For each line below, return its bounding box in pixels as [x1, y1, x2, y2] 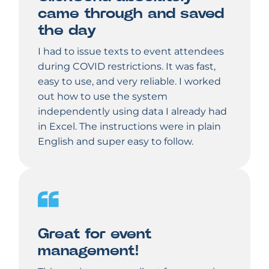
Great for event [38, 227, 151, 241]
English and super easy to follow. [38, 136, 193, 147]
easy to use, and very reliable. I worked [38, 76, 221, 87]
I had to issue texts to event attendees [38, 46, 224, 57]
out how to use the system [38, 91, 168, 102]
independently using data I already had [38, 106, 227, 117]
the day [38, 23, 96, 38]
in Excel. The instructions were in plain [38, 121, 221, 132]
